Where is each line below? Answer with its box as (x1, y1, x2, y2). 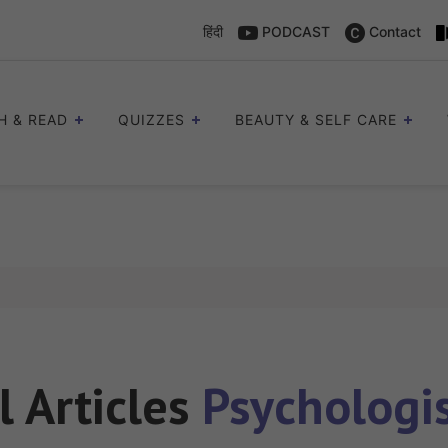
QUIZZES (118, 111, 185, 129)
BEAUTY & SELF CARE (235, 111, 397, 129)
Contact (365, 23, 421, 40)
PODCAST (258, 23, 330, 40)
